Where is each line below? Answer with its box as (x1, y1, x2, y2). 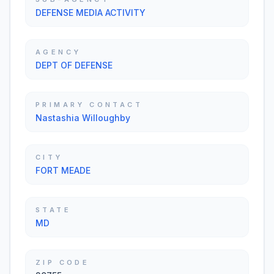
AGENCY (35, 48, 81, 56)
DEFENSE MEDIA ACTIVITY (35, 7, 146, 18)
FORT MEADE (35, 165, 91, 176)
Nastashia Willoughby (35, 113, 130, 123)
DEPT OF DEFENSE (35, 60, 113, 70)
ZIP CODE (35, 258, 90, 267)
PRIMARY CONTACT (35, 100, 143, 109)
